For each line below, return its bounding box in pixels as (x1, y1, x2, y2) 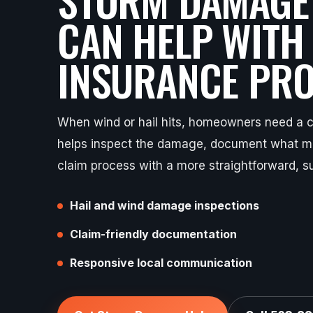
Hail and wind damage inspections (70, 198, 259, 212)
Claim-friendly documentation (70, 226, 237, 241)
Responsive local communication (70, 255, 252, 270)
